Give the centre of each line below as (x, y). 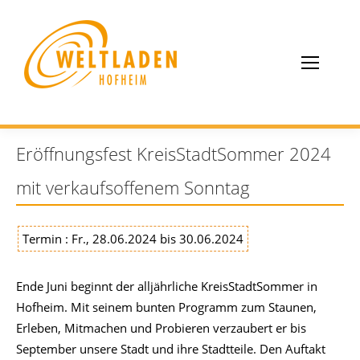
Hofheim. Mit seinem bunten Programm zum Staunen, (166, 307)
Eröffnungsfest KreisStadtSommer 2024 (174, 153)
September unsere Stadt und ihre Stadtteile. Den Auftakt (171, 349)
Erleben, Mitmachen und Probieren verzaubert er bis (161, 328)
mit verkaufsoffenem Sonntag (133, 187)
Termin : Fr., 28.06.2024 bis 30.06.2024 (133, 239)
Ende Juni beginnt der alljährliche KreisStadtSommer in (167, 286)
